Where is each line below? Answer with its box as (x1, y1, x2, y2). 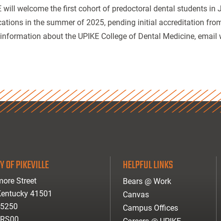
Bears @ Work (123, 177, 171, 186)
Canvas (123, 190, 149, 199)
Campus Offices (123, 203, 178, 213)
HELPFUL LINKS (123, 157, 173, 174)
